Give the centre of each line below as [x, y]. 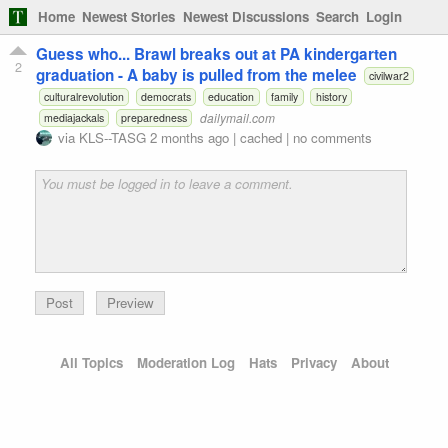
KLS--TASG [112, 137]
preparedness [154, 117]
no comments [332, 137]
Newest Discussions [245, 16]
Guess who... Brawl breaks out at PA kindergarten [216, 53]
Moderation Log [185, 363]
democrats [166, 96]
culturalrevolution [83, 96]
